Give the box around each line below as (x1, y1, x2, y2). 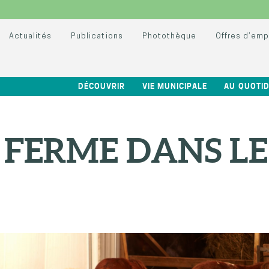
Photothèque (142, 32, 196, 40)
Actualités (9, 32, 52, 40)
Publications (71, 32, 123, 40)
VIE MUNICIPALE (142, 82, 207, 91)
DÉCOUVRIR (77, 82, 125, 91)
